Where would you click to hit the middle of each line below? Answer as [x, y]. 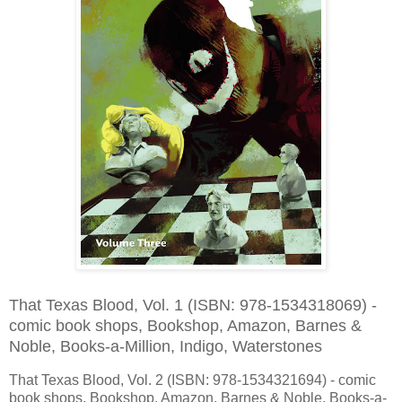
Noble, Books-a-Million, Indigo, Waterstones [166, 347]
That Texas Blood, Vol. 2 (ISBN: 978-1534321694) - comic [192, 380]
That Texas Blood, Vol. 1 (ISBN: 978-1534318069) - [193, 306]
